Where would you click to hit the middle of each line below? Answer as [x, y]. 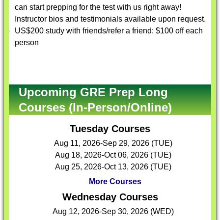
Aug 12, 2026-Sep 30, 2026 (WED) [113, 211]
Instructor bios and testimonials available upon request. [110, 19]
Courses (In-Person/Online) [95, 107]
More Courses [115, 181]
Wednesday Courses [110, 197]
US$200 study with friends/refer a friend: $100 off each [109, 31]
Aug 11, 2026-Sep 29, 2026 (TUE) [113, 143]
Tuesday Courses [110, 129]
